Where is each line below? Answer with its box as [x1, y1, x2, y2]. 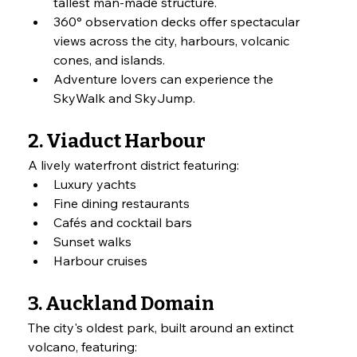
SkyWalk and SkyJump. [53, 90, 196, 107]
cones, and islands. [53, 52, 166, 69]
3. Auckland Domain [28, 292, 215, 316]
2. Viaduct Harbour [28, 130, 206, 153]
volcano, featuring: [28, 339, 138, 355]
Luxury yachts [53, 176, 137, 193]
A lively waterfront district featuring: [28, 157, 240, 174]
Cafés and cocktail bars [53, 214, 193, 231]
